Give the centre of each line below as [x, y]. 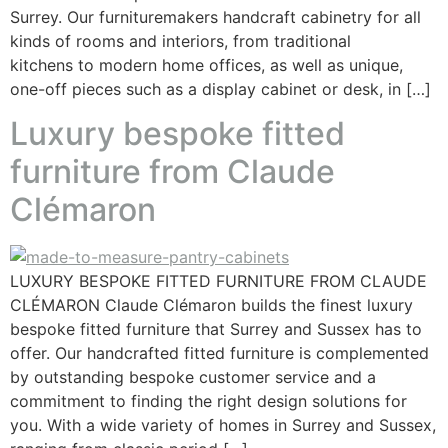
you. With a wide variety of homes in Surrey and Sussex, [223, 425]
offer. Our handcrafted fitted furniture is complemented [219, 353]
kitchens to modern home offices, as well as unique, [206, 65]
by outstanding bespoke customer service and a [193, 377]
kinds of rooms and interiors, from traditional [180, 41]
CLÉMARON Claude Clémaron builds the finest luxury [211, 305]
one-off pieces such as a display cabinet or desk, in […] [220, 89]
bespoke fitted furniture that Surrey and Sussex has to [216, 329]
